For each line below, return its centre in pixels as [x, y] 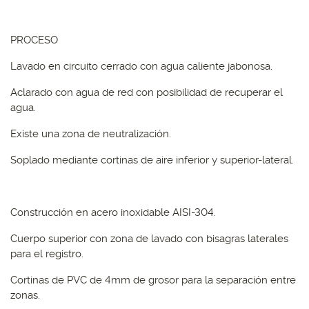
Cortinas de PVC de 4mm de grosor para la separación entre [153, 280]
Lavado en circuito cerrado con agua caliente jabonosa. [141, 66]
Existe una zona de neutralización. [91, 133]
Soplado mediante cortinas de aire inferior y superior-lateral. [152, 160]
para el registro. [47, 253]
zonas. [25, 295]
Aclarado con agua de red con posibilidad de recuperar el [147, 92]
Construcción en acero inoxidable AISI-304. [113, 212]
